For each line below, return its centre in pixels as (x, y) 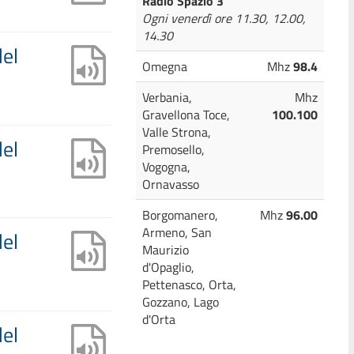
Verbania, (167, 97)
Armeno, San (177, 232)
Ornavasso (170, 184)
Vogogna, (166, 167)
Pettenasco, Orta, (189, 284)
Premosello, (173, 149)
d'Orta (158, 319)
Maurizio (165, 250)
